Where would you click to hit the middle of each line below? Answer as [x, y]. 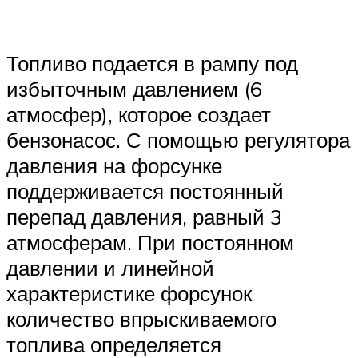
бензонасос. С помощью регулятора [178, 140]
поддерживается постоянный [145, 191]
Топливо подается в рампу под [152, 64]
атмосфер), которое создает [139, 115]
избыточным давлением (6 [134, 89]
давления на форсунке [114, 166]
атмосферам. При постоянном [150, 243]
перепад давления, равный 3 [144, 217]
